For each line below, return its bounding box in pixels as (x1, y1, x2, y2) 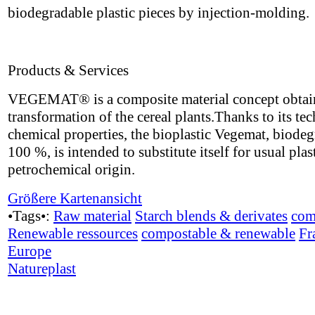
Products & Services (8, 62, 129, 79)
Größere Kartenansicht (8, 190, 142, 207)
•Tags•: (8, 207, 53, 224)
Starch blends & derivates (135, 207, 288, 224)
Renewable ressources (8, 225, 138, 242)
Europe (8, 243, 51, 259)
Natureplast (8, 260, 76, 277)
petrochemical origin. (8, 161, 135, 178)
